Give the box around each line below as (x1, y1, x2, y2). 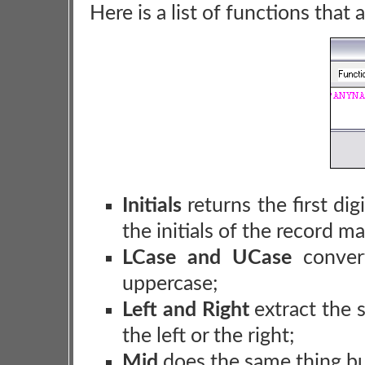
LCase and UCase (122, 248, 292, 268)
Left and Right (122, 300, 249, 320)
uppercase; (122, 274, 218, 294)
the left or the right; (122, 326, 295, 346)
